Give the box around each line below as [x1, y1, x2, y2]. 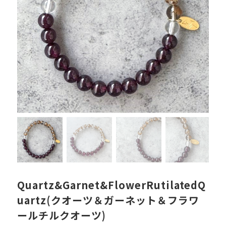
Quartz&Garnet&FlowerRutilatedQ [17, 177, 206, 192]
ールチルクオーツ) [17, 207, 106, 222]
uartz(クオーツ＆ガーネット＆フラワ [17, 192, 199, 207]
